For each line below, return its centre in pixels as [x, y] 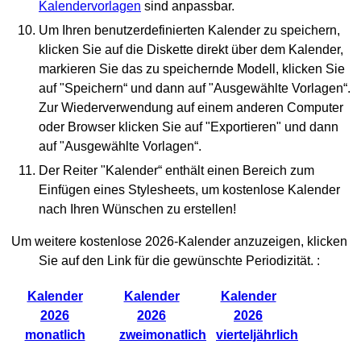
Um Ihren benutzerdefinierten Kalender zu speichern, [189, 30]
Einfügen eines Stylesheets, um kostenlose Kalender [189, 190]
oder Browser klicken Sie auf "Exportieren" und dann [189, 127]
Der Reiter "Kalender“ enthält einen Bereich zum [176, 170]
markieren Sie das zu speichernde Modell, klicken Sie [192, 69]
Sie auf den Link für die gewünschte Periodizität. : [179, 261]
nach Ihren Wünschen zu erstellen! [137, 209]
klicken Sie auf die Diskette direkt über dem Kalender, [191, 50]
